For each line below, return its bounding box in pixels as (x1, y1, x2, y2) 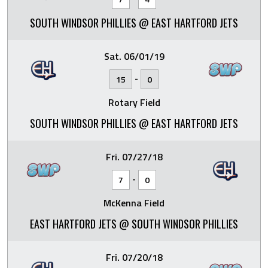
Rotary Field (108, 95, 160, 109)
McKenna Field (103, 196, 165, 210)
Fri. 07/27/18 (105, 150, 163, 164)
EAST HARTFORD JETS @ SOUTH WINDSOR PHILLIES (30, 216, 238, 232)
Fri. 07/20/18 (105, 250, 163, 264)
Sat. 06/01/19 (103, 49, 165, 63)
